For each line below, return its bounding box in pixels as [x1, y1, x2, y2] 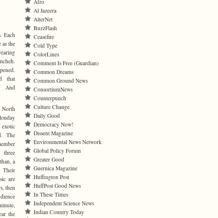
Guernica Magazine [34, 164, 77, 172]
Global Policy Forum [34, 147, 81, 154]
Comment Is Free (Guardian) [34, 59, 99, 67]
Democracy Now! [34, 121, 73, 128]
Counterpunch [34, 94, 66, 102]
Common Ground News [34, 77, 88, 84]
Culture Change [34, 103, 70, 110]
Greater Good [34, 156, 64, 163]
